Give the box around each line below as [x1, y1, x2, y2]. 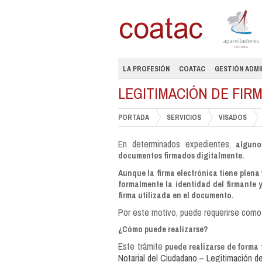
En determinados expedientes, [118, 137, 231, 150]
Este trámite [118, 240, 166, 253]
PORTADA [118, 113, 149, 122]
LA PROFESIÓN [123, 64, 170, 74]
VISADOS [219, 113, 247, 122]
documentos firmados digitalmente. [118, 150, 244, 161]
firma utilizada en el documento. [118, 190, 233, 201]
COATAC [179, 64, 205, 74]
